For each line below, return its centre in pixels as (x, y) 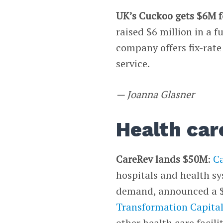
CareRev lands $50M (162, 159)
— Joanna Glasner (156, 94)
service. (133, 63)
